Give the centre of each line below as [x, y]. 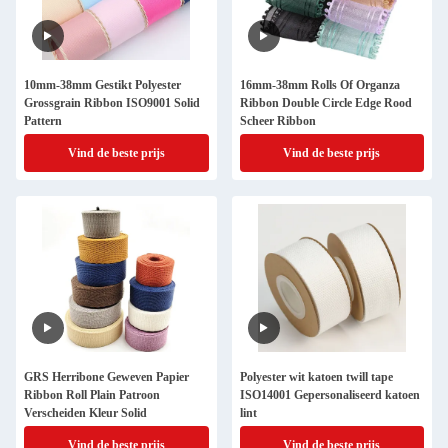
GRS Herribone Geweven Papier [106, 377]
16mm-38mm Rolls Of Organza [319, 85]
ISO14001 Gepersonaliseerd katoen [329, 395]
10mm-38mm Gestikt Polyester [102, 85]
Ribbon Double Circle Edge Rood [325, 103]
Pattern [43, 121]
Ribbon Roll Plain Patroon [92, 395]
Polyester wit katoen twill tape [316, 377]
